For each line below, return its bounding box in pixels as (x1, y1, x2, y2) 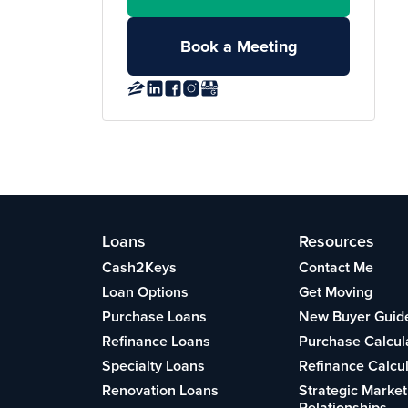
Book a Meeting (179, 35, 298, 59)
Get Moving (299, 280, 373, 302)
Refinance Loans (102, 330, 210, 352)
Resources (299, 229, 375, 252)
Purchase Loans (102, 305, 207, 327)
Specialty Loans (102, 354, 205, 376)
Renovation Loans (102, 379, 219, 401)
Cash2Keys (102, 256, 177, 278)
